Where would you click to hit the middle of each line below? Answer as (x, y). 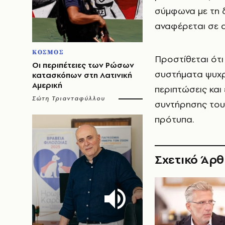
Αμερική (47, 85)
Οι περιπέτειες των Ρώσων (83, 65)
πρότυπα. (174, 119)
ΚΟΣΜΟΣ (48, 52)
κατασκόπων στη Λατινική (82, 75)
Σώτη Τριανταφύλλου (69, 98)
